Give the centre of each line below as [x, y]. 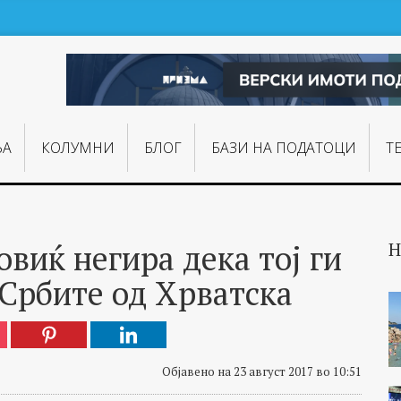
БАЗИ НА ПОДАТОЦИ [284, 148]
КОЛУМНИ [77, 148]
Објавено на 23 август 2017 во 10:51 [261, 371]
